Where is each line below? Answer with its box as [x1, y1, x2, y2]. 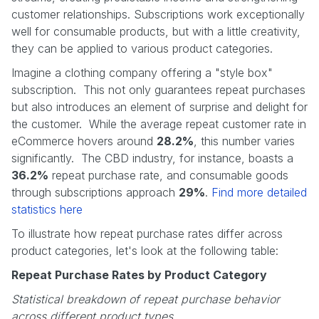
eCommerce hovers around [11, 133, 157, 148]
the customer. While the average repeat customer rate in [11, 116, 306, 131]
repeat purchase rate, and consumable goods [48, 167, 288, 182]
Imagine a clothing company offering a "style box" [11, 65, 273, 80]
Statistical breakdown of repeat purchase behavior [11, 291, 280, 306]
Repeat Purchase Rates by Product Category [11, 267, 267, 282]
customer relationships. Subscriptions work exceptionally [11, 6, 305, 21]
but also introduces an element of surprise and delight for [11, 99, 308, 114]
